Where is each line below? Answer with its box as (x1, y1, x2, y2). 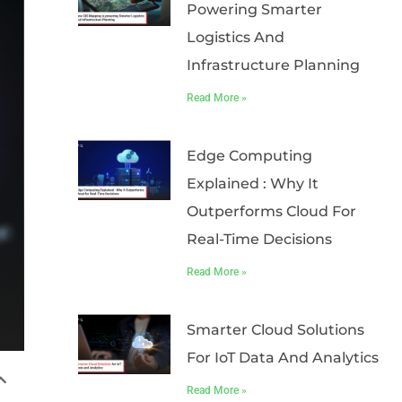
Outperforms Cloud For (186, 203, 356, 220)
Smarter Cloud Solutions (186, 321, 364, 338)
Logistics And (186, 29, 284, 46)
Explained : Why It (186, 175, 319, 192)
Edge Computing (186, 147, 312, 164)
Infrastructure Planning (186, 57, 360, 74)
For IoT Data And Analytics (186, 349, 379, 366)
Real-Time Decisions (186, 231, 332, 248)
